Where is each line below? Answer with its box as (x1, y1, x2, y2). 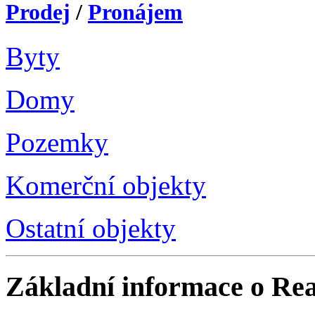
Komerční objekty (6, 170, 206, 201)
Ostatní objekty (6, 213, 176, 244)
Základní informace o (6, 270, 271, 302)
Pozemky (6, 127, 108, 158)
